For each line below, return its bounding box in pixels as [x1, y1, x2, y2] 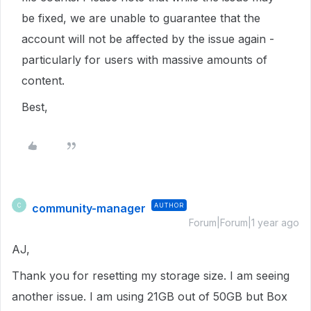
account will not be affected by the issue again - [22, 32, 274, 46]
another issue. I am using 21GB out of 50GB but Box [12, 289, 287, 303]
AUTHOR [154, 201, 184, 209]
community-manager [32, 201, 146, 215]
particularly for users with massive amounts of [22, 53, 267, 67]
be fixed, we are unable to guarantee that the [22, 11, 260, 25]
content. [22, 74, 65, 87]
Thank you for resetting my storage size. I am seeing [12, 269, 289, 283]
